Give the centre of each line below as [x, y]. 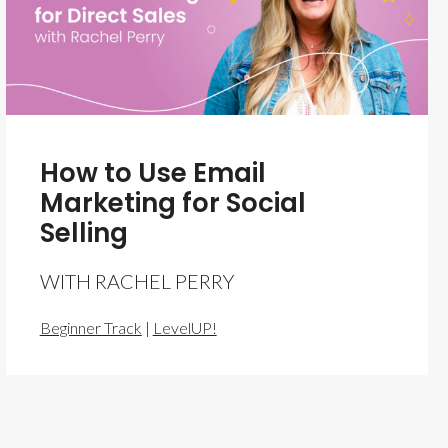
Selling [83, 232]
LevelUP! [184, 327]
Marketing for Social [172, 202]
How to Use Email [152, 172]
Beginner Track [90, 327]
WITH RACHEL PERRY [136, 280]
